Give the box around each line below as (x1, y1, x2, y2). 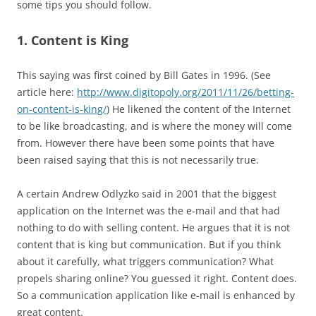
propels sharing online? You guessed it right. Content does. (17, 272, 297, 285)
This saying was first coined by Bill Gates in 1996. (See (17, 68, 271, 82)
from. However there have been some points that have (17, 136, 274, 150)
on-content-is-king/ (17, 102, 107, 116)
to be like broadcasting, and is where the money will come (17, 119, 292, 133)
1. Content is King (17, 32, 128, 49)
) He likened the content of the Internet (107, 102, 291, 116)
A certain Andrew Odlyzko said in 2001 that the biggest (17, 187, 276, 200)
